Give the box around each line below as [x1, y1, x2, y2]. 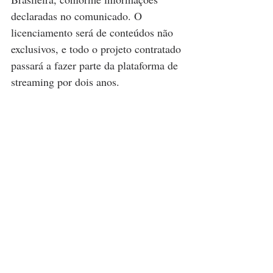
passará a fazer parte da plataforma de [11, 58, 181, 73]
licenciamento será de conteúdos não [11, 25, 176, 40]
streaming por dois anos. [11, 74, 119, 90]
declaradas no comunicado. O [11, 9, 145, 24]
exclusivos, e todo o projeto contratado [11, 41, 184, 57]
